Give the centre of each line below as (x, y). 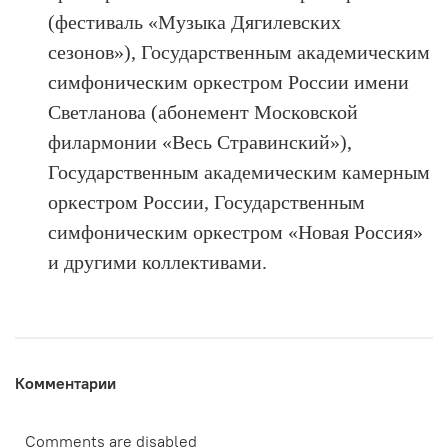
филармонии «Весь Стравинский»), (200, 141)
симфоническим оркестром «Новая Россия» (236, 231)
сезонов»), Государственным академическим (239, 51)
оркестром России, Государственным (207, 201)
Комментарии (65, 382)
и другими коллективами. (158, 261)
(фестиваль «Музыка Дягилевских (195, 21)
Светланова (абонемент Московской (203, 111)
